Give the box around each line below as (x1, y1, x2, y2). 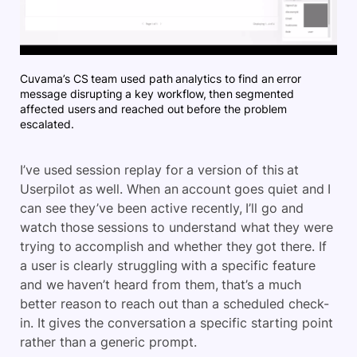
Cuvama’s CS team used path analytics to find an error (20, 71, 302, 85)
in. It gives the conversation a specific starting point (20, 314, 333, 331)
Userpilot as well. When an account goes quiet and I (20, 180, 331, 197)
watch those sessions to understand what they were (20, 218, 333, 235)
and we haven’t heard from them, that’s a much (20, 276, 301, 292)
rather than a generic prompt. (20, 333, 197, 350)
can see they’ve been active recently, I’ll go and (20, 199, 304, 216)
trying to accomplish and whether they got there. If (20, 237, 327, 254)
